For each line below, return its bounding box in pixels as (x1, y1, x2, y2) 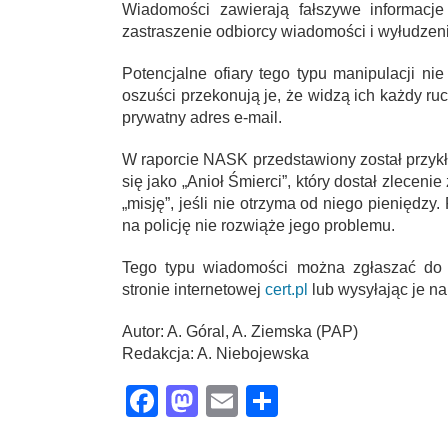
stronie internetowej (122, 280, 265, 298)
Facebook (158, 382, 300, 419)
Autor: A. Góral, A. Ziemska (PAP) (122, 322, 358, 340)
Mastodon (198, 382, 340, 419)
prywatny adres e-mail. (122, 108, 282, 126)
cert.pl (265, 280, 308, 298)
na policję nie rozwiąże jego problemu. (122, 216, 395, 234)
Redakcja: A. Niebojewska (122, 344, 309, 362)
